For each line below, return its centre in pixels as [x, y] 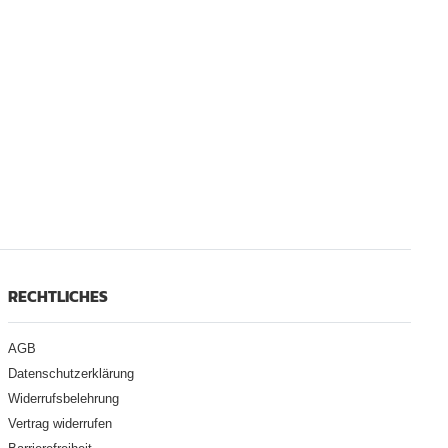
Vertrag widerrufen [59, 423]
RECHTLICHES [57, 296]
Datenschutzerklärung [70, 373]
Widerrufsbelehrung [63, 398]
